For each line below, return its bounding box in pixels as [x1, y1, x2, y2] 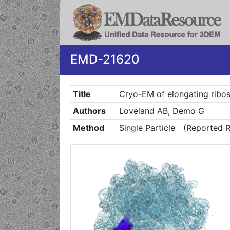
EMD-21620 [70, 52, 140, 67]
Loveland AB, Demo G [119, 106, 204, 116]
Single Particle [119, 123, 175, 133]
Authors [72, 106, 106, 116]
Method [72, 123, 104, 133]
